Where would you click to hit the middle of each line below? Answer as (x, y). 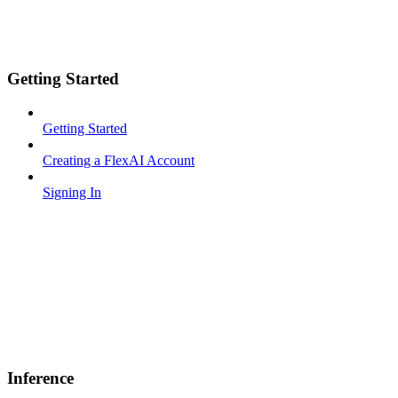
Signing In (72, 193)
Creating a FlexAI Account (119, 161)
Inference (40, 378)
